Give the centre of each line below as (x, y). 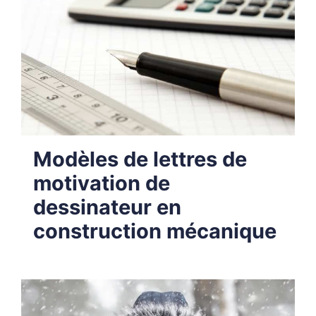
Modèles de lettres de (140, 159)
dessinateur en (107, 207)
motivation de (102, 183)
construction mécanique (155, 231)
